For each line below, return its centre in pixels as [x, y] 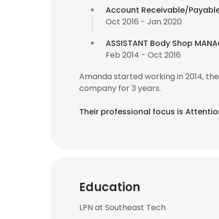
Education [110, 187]
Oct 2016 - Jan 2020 [144, 22]
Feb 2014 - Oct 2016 [143, 55]
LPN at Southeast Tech [122, 208]
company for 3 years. [120, 88]
